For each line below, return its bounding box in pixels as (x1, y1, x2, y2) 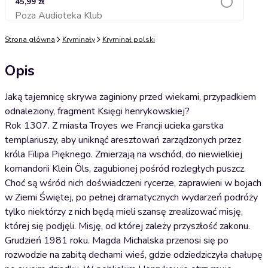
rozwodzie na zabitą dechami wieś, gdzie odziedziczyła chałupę (5, 248, 263, 261)
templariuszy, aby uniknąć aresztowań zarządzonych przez (5, 133, 241, 147)
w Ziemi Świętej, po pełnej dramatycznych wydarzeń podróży (5, 191, 258, 204)
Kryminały (62, 35, 95, 44)
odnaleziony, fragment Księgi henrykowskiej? (5, 105, 190, 118)
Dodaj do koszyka (93, 14, 156, 23)
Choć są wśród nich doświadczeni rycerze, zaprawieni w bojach (5, 176, 261, 190)
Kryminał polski (102, 35, 155, 44)
